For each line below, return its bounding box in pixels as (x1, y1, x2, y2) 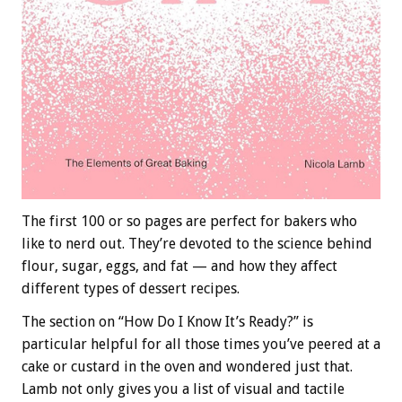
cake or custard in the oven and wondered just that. (22, 357, 353, 375)
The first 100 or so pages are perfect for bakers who (22, 212, 357, 230)
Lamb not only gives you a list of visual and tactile (22, 380, 345, 398)
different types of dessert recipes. (22, 279, 240, 297)
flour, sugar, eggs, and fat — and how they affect (22, 257, 337, 275)
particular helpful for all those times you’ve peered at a (22, 335, 380, 353)
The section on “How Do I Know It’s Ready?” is (22, 312, 313, 330)
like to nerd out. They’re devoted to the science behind (22, 234, 372, 252)
